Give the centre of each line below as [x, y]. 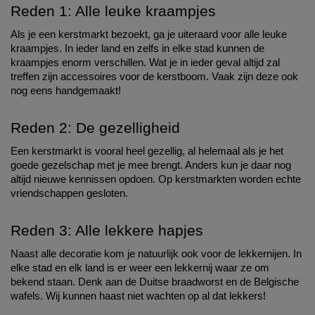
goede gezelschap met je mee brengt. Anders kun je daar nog [151, 166]
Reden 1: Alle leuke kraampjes [113, 12]
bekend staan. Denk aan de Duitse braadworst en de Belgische [155, 282]
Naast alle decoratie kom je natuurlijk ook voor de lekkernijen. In [156, 254]
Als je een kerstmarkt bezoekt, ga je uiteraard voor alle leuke [149, 35]
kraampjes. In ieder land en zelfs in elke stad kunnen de [137, 49]
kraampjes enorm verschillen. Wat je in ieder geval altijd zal [145, 63]
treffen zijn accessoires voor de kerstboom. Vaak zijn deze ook [154, 77]
